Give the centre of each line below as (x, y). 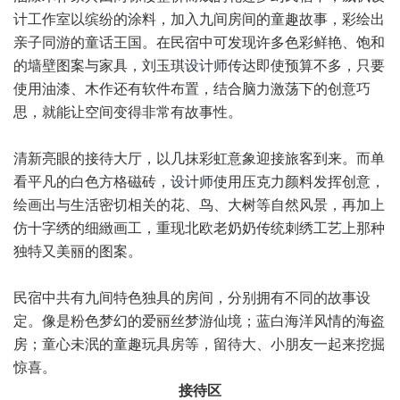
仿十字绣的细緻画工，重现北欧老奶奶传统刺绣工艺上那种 (199, 228)
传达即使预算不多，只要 (306, 66)
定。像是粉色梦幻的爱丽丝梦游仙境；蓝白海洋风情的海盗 (199, 321)
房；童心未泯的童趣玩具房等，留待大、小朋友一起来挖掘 (199, 344)
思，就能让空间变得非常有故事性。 (128, 112)
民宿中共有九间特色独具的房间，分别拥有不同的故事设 (192, 298)
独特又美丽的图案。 (78, 251)
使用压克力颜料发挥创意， (299, 182)
